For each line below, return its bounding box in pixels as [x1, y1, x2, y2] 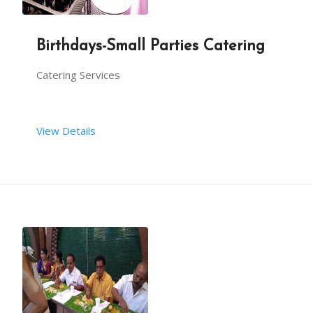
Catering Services [36, 68, 120, 82]
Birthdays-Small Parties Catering [36, 38, 265, 54]
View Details [36, 124, 96, 138]
